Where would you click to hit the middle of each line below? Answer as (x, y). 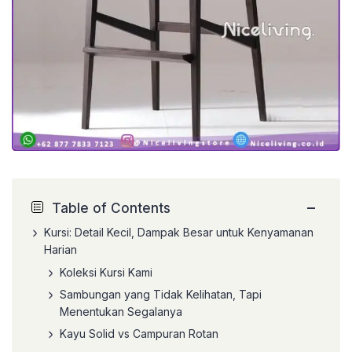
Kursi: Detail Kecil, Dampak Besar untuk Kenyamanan (179, 233)
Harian (60, 250)
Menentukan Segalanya (121, 311)
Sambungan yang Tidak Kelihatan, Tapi (161, 294)
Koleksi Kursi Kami (106, 272)
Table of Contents (112, 208)
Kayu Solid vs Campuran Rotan (139, 334)
